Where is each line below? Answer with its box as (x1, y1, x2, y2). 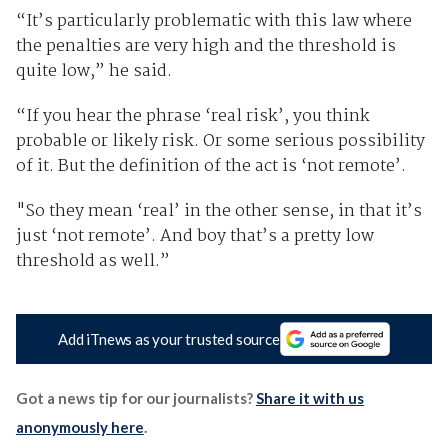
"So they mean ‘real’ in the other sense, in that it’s (15, 197, 422, 225)
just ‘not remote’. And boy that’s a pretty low (15, 222, 374, 250)
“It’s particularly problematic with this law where (15, 7, 412, 35)
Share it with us (255, 389, 364, 408)
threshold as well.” (15, 247, 170, 275)
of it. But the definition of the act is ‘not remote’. (15, 152, 406, 180)
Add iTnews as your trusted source (58, 330, 280, 349)
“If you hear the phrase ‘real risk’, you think (15, 102, 370, 130)
